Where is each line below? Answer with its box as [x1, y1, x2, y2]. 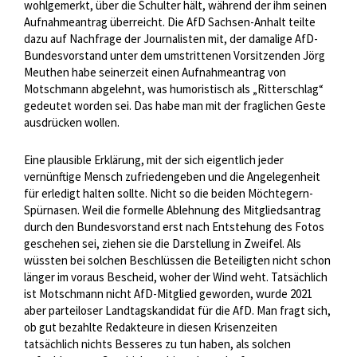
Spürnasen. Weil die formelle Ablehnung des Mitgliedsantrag [24, 202, 321, 218]
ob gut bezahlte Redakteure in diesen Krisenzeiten [24, 320, 277, 335]
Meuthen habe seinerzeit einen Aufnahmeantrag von [24, 65, 286, 80]
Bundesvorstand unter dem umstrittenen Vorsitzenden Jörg [24, 48, 325, 64]
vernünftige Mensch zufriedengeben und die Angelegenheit [24, 169, 320, 185]
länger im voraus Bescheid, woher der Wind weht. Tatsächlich [24, 269, 328, 285]
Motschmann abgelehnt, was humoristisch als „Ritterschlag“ [24, 81, 324, 97]
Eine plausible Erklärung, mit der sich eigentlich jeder [24, 152, 284, 168]
